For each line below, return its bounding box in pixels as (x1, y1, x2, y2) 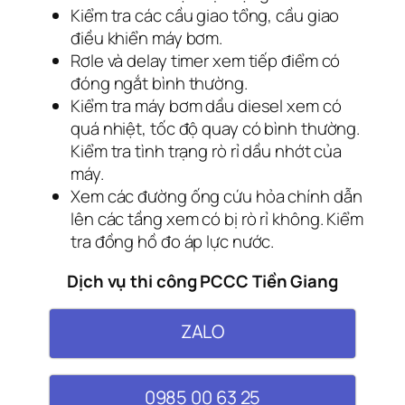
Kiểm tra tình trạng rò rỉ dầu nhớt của (71, 139, 343, 164)
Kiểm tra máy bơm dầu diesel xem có (71, 94, 342, 118)
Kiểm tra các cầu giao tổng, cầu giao (71, 4, 340, 28)
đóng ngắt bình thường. (71, 71, 248, 96)
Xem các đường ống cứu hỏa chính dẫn (71, 184, 363, 209)
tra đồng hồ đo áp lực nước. (71, 230, 275, 254)
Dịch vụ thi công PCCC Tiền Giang (67, 268, 338, 293)
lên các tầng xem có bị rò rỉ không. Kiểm (71, 207, 363, 231)
